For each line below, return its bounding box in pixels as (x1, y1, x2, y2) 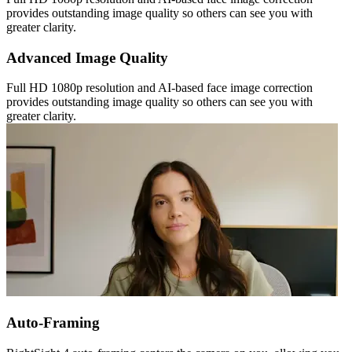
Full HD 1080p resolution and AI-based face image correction (6, 81, 313, 95)
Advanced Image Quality (6, 49, 168, 66)
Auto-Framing (6, 314, 100, 332)
